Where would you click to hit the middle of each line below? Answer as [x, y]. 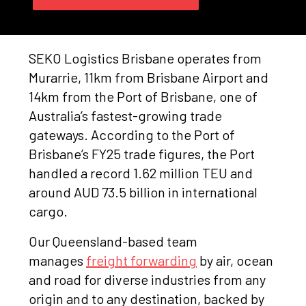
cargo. [48, 211]
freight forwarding [141, 261]
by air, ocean [235, 261]
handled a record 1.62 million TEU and [141, 173]
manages [57, 261]
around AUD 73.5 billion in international [143, 192]
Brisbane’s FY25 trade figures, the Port [142, 154]
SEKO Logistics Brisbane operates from [145, 58]
